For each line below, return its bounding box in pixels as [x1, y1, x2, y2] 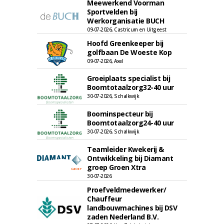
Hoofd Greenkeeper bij [87, 38, 163, 48]
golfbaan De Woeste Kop [87, 47, 171, 57]
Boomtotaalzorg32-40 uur [87, 82, 174, 92]
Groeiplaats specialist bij [87, 73, 170, 83]
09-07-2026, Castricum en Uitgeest [87, 26, 166, 33]
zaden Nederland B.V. [87, 212, 158, 221]
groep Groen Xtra [87, 162, 145, 172]
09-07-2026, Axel [87, 57, 123, 64]
